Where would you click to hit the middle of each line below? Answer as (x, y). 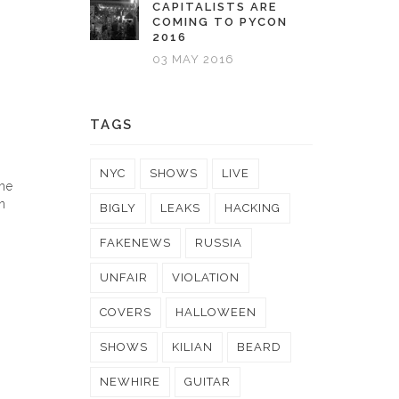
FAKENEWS (135, 243)
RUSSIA (219, 243)
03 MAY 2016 (193, 59)
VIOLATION (206, 277)
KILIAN (192, 347)
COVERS (126, 312)
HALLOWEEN (216, 312)
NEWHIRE (130, 382)
